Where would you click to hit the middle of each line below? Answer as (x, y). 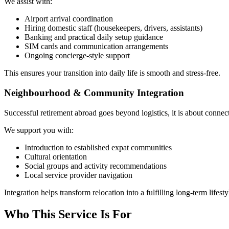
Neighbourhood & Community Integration (94, 93)
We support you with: (39, 130)
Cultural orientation (56, 156)
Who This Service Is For (68, 214)
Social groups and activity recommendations (96, 166)
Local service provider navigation (78, 175)
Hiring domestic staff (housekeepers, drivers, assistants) (113, 28)
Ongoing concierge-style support (77, 56)
